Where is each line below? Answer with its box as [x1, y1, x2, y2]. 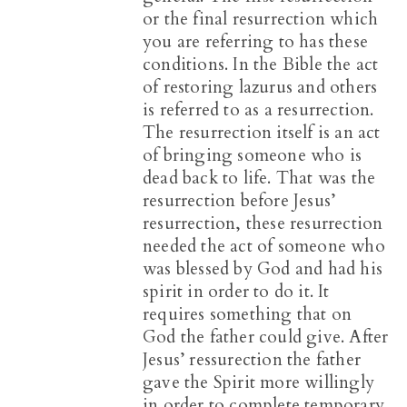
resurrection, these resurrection [143, 212, 383, 236]
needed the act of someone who [143, 234, 385, 259]
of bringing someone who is [143, 144, 362, 168]
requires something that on [143, 303, 352, 327]
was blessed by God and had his [143, 257, 382, 282]
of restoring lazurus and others [143, 75, 378, 100]
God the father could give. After [143, 325, 389, 350]
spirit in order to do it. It [143, 280, 330, 304]
